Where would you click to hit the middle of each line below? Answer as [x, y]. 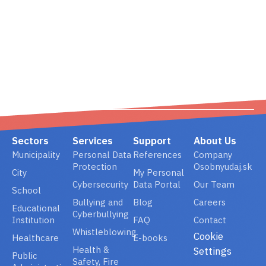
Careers [210, 202]
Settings [213, 251]
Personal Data [102, 155]
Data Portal [157, 184]
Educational [36, 208]
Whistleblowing [104, 232]
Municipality [36, 155]
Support [152, 141]
